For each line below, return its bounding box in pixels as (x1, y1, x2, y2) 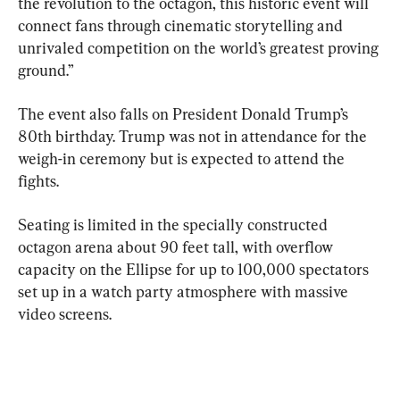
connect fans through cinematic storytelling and (18, 15, 346, 35)
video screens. (18, 304, 112, 323)
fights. (18, 171, 59, 190)
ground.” (18, 60, 74, 79)
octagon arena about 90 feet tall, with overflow (18, 237, 337, 256)
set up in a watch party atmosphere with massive (18, 281, 352, 301)
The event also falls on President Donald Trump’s (18, 104, 352, 123)
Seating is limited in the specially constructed (18, 214, 331, 234)
